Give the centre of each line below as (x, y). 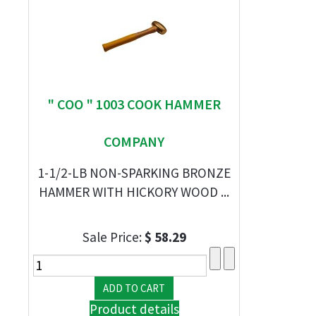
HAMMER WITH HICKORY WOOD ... (134, 192)
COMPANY (134, 141)
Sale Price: (113, 237)
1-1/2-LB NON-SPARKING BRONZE (134, 173)
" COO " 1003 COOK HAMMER (134, 104)
